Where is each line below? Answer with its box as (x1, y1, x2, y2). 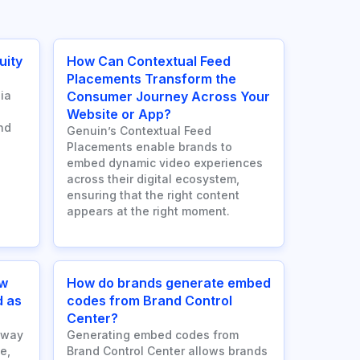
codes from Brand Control (67, 292, 232, 309)
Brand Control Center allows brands (67, 344, 268, 358)
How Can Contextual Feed (67, 53, 231, 70)
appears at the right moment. (67, 204, 230, 219)
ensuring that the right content (67, 188, 239, 202)
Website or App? (67, 106, 171, 123)
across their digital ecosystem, (67, 172, 239, 186)
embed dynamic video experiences (67, 156, 263, 170)
